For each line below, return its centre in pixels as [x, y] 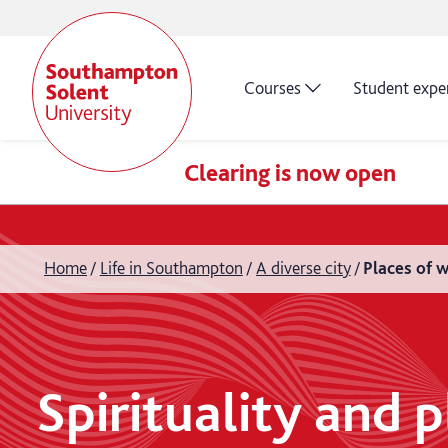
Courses [272, 87]
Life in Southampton [171, 268]
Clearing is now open [290, 172]
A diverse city [303, 268]
